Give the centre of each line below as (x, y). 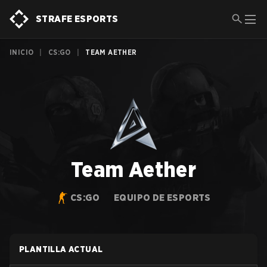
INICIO (22, 52)
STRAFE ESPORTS (77, 19)
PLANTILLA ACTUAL (61, 249)
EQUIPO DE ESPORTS (162, 198)
